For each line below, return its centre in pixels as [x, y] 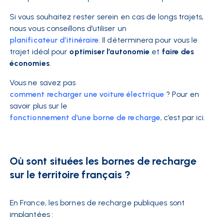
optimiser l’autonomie [110, 52]
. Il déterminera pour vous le [148, 40]
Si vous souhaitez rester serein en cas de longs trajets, [107, 17]
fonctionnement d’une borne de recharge [85, 117]
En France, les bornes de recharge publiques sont [97, 203]
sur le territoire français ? [70, 175]
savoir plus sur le [39, 106]
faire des [178, 52]
